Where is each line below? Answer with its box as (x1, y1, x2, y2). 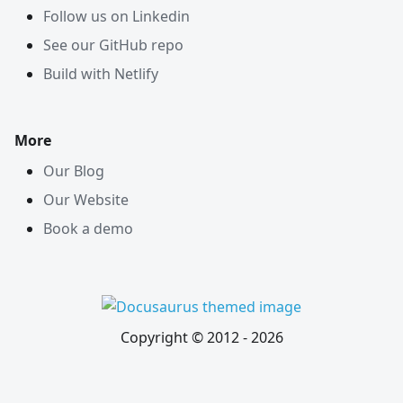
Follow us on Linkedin (43, 6, 190, 26)
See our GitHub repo (43, 35, 184, 55)
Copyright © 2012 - (120, 327, 251, 347)
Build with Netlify (43, 64, 158, 84)
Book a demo (43, 219, 133, 238)
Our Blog (43, 161, 104, 181)
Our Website (43, 190, 129, 210)
